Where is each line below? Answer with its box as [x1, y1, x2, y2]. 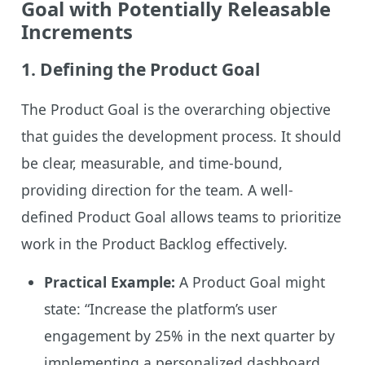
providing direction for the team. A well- [20, 179, 293, 200]
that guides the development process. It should [20, 125, 341, 146]
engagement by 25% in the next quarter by [43, 325, 335, 345]
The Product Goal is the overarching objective [20, 99, 331, 119]
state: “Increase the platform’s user [43, 298, 277, 319]
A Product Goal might [174, 271, 325, 292]
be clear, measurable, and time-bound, [20, 152, 283, 173]
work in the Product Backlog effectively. [20, 233, 288, 253]
